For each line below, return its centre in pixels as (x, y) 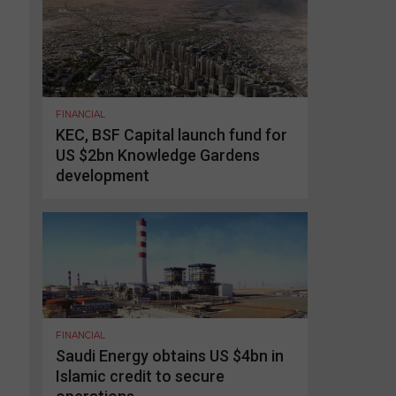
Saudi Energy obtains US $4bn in (170, 355)
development (103, 175)
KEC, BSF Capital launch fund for (171, 134)
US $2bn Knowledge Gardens (158, 155)
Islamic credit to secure (140, 376)
